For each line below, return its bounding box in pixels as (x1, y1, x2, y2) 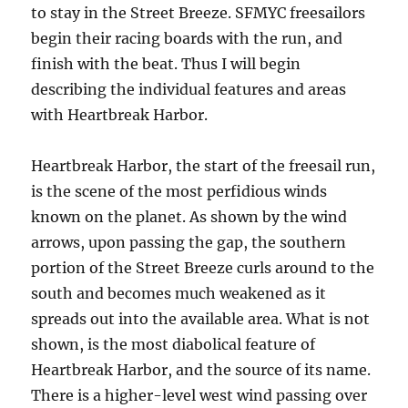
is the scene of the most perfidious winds (31, 182, 328, 200)
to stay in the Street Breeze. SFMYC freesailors (31, 4, 366, 22)
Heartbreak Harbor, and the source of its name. (31, 361, 372, 379)
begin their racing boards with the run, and (31, 29, 343, 47)
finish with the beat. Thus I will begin (31, 55, 301, 73)
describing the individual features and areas (31, 80, 347, 98)
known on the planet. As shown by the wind (31, 208, 348, 226)
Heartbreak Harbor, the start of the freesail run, (31, 157, 376, 175)
